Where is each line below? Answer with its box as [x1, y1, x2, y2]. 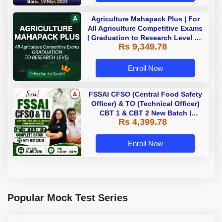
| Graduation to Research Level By [87, 33, 203, 42]
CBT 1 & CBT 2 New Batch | [99, 109, 191, 117]
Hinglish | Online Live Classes [94, 118, 196, 126]
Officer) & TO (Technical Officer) [91, 99, 200, 108]
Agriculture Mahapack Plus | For [91, 14, 200, 23]
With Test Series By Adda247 [97, 127, 194, 136]
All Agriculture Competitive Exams [88, 24, 203, 32]
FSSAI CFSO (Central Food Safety [88, 90, 202, 98]
